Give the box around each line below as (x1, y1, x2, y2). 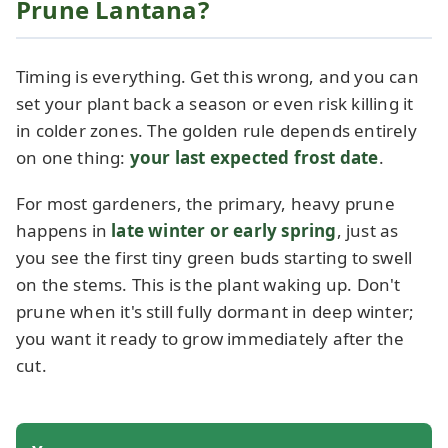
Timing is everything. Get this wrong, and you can (16, 65, 419, 89)
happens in (16, 219, 112, 243)
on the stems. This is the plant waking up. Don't (16, 273, 401, 297)
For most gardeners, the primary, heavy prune (16, 192, 395, 216)
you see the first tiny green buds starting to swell (16, 246, 413, 270)
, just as (336, 219, 399, 243)
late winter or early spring (111, 219, 337, 243)
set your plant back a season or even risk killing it (16, 92, 414, 116)
